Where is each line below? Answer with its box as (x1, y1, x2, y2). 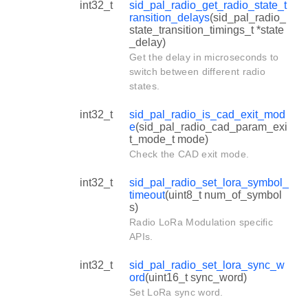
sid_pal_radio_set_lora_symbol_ (129, 176, 289, 188)
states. (129, 80, 160, 91)
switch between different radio (129, 65, 266, 77)
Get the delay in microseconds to (129, 51, 279, 63)
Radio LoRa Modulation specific (129, 216, 274, 228)
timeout (129, 188, 165, 201)
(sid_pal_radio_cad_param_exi (135, 120, 287, 133)
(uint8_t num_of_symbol (165, 188, 282, 201)
